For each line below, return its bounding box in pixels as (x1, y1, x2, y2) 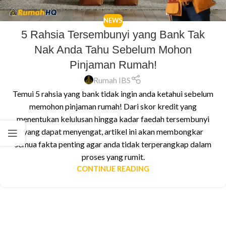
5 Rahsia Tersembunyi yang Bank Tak (21, 28, 205, 41)
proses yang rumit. (81, 151, 145, 161)
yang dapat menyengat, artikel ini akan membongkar (23, 126, 203, 136)
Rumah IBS (93, 75, 131, 85)
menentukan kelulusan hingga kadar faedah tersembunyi (17, 114, 209, 124)
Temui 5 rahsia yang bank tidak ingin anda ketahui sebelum (13, 88, 213, 98)
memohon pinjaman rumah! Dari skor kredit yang (29, 101, 197, 111)
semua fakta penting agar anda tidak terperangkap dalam (15, 139, 211, 149)
